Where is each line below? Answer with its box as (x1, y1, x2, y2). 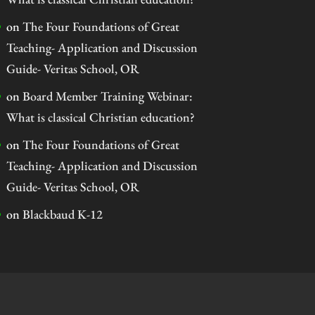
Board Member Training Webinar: (22, 87, 193, 104)
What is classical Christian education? (6, 108, 195, 125)
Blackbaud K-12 (22, 205, 103, 222)
